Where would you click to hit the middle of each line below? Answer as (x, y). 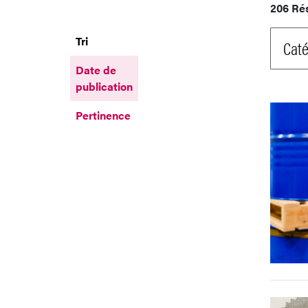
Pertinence (103, 115)
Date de (96, 69)
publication (104, 86)
